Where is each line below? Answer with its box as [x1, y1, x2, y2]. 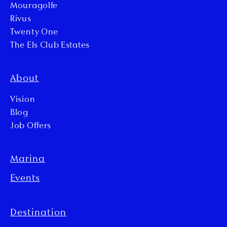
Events [10, 174, 40, 184]
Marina [10, 155, 45, 165]
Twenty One [10, 28, 58, 37]
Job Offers [10, 122, 51, 131]
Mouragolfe [10, 2, 58, 11]
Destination [10, 208, 66, 218]
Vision [10, 96, 35, 104]
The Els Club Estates [10, 42, 90, 50]
